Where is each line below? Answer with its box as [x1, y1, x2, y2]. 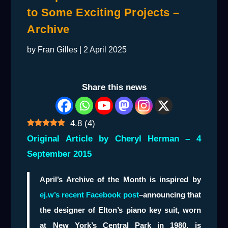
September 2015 [27, 149, 92, 159]
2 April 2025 [83, 45, 127, 54]
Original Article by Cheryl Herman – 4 [27, 134, 201, 144]
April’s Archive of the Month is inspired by [40, 175, 201, 184]
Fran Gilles [38, 45, 78, 54]
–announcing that [138, 190, 201, 199]
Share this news [81, 82, 147, 93]
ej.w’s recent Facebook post [40, 190, 139, 199]
